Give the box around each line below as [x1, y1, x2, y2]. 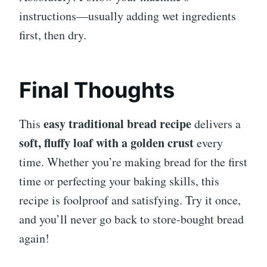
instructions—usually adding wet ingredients [19, 8, 236, 24]
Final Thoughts [19, 77, 175, 104]
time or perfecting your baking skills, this [19, 173, 219, 190]
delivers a [191, 116, 241, 132]
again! [19, 230, 49, 247]
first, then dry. [19, 27, 86, 44]
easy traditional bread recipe [44, 115, 191, 133]
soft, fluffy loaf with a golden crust [19, 134, 194, 152]
